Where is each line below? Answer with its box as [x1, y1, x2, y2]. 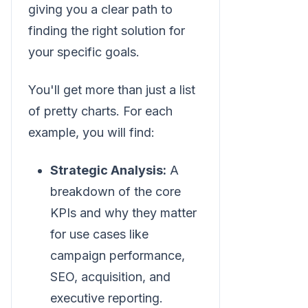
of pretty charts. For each [28, 104, 173, 118]
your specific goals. [28, 45, 140, 59]
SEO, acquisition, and [50, 269, 170, 284]
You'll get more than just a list [28, 82, 195, 97]
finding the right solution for [28, 23, 185, 38]
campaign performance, [50, 248, 185, 263]
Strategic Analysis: [50, 163, 166, 177]
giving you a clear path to [28, 2, 173, 16]
